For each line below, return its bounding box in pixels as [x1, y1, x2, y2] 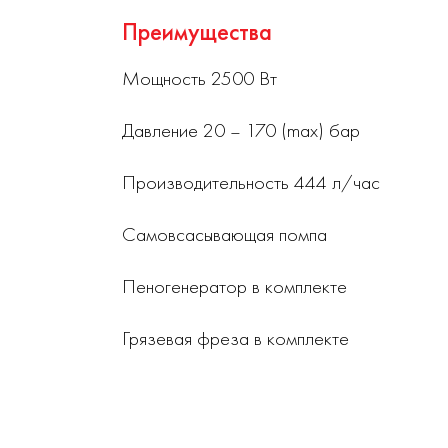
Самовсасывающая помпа [122, 221, 327, 247]
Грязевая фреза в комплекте [122, 325, 349, 351]
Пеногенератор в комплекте [122, 273, 347, 299]
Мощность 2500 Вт [122, 65, 277, 91]
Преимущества [122, 16, 272, 47]
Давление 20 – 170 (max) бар [122, 117, 360, 143]
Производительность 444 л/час [122, 169, 380, 195]
